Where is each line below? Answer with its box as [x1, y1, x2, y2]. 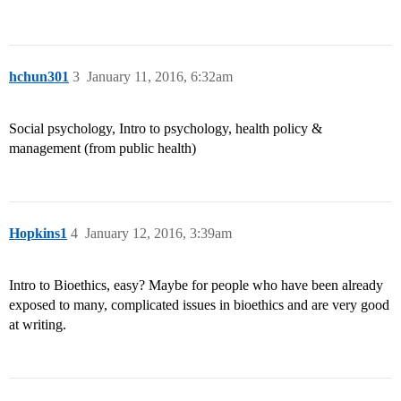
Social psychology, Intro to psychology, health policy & [9, 121, 322, 137]
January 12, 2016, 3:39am [85, 226, 232, 242]
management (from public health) [9, 141, 196, 157]
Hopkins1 [9, 226, 67, 242]
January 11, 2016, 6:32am [87, 69, 233, 85]
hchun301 [9, 69, 69, 85]
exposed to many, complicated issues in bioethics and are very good [9, 297, 389, 313]
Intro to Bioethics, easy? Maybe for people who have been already [9, 277, 383, 294]
